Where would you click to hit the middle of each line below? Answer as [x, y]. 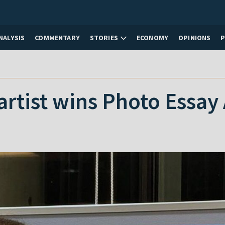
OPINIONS [195, 37]
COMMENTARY [57, 37]
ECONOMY [152, 37]
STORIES [104, 37]
